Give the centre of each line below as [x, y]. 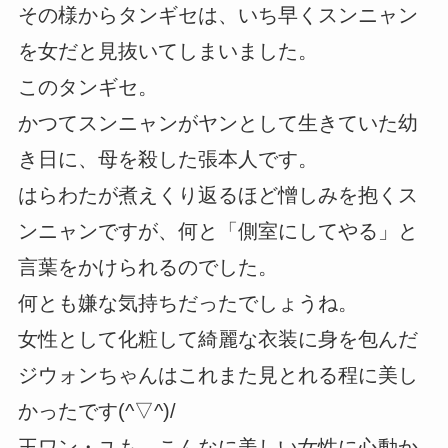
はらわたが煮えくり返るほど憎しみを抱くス [217, 195]
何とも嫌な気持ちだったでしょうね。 [187, 303]
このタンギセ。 [87, 87]
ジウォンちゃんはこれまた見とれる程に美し [217, 375]
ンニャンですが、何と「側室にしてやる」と [217, 231]
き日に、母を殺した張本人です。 [167, 159]
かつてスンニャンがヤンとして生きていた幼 [217, 123]
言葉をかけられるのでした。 [147, 267]
